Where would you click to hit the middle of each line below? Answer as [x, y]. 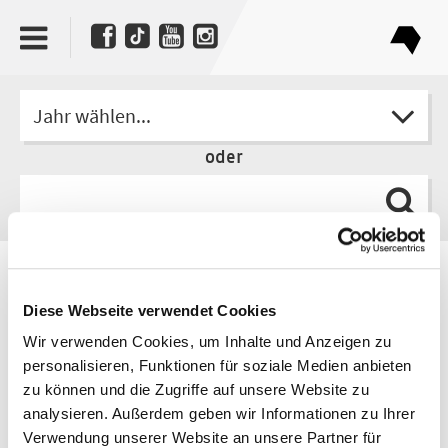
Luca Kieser [74, 298]
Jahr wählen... [92, 115]
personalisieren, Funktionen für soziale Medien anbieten [217, 366]
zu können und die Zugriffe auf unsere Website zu [196, 390]
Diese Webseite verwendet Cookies [149, 310]
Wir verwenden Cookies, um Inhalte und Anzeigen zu [207, 342]
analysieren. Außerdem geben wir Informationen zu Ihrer [219, 414]
